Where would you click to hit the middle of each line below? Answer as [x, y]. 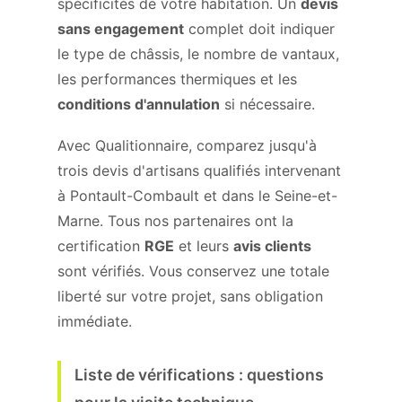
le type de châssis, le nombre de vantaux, [198, 54]
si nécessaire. [267, 104]
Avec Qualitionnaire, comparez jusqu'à [187, 145]
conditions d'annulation [139, 104]
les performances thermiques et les [177, 79]
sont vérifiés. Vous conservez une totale [193, 271]
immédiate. [95, 321]
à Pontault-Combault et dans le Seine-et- [197, 196]
